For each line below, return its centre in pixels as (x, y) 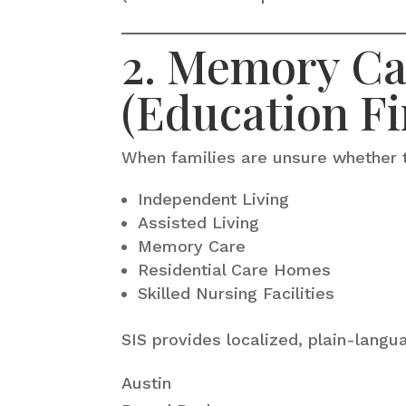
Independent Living (214, 198)
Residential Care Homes (235, 269)
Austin (147, 382)
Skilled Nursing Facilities (237, 293)
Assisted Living (199, 222)
